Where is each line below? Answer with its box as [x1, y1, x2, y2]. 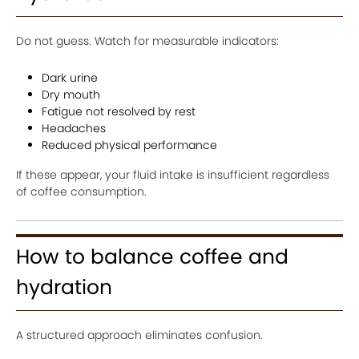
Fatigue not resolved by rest [42, 103, 196, 119]
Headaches [42, 119, 106, 136]
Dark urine [42, 69, 98, 86]
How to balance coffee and [16, 242, 288, 271]
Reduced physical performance [42, 136, 217, 153]
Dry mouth [42, 86, 100, 103]
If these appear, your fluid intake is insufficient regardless [16, 166, 329, 183]
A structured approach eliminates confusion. [16, 326, 263, 343]
